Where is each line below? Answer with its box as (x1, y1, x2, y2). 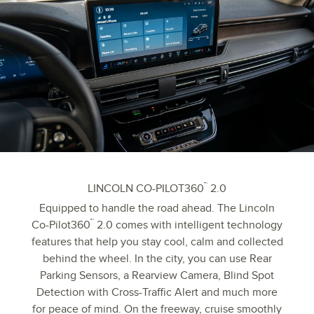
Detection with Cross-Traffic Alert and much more (36, 285, 278, 299)
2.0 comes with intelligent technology (94, 217, 282, 232)
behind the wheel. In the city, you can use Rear (42, 251, 272, 266)
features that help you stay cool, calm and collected (31, 234, 283, 249)
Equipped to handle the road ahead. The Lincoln (39, 200, 275, 215)
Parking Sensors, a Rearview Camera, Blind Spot (40, 268, 274, 282)
